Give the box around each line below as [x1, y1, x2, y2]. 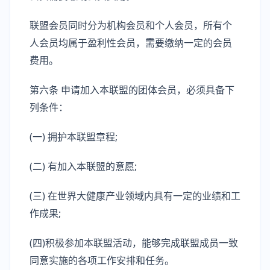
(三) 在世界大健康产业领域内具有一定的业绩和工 [30, 189, 240, 202]
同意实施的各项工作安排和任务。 [30, 254, 174, 267]
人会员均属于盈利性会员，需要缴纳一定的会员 [30, 36, 232, 49]
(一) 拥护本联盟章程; [30, 130, 118, 143]
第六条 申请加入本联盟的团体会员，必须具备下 [30, 83, 234, 96]
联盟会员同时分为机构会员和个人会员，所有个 [30, 19, 232, 32]
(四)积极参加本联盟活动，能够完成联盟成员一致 [30, 236, 238, 250]
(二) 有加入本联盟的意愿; [30, 160, 137, 173]
